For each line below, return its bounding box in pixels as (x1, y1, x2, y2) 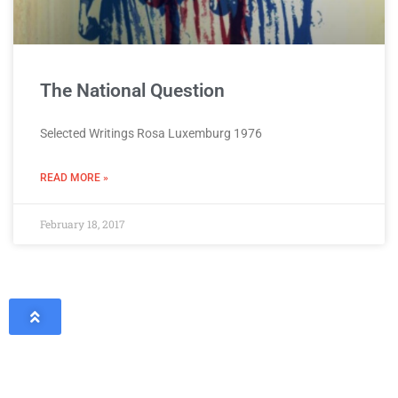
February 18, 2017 (40, 217, 125, 231)
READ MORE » (40, 171, 108, 184)
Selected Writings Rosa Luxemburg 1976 (40, 126, 262, 140)
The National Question (40, 80, 225, 101)
